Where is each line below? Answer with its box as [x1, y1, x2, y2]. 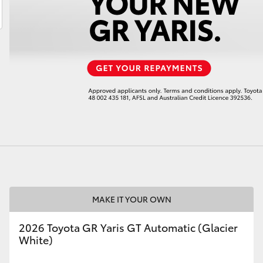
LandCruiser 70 [2, 58, 60, 70]
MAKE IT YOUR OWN [92, 193, 171, 205]
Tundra [199, 58, 227, 70]
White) [19, 232, 53, 247]
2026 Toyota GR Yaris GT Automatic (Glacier [19, 220, 238, 235]
